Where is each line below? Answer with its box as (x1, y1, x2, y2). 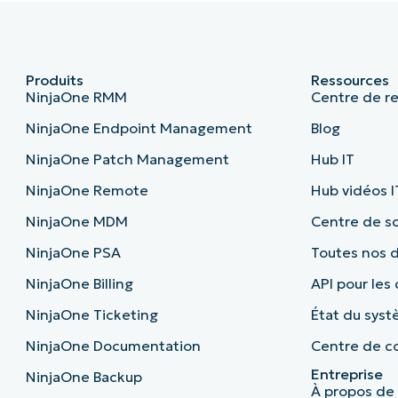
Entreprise (311, 365, 384, 384)
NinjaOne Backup (25, 368, 142, 386)
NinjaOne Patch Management (25, 150, 229, 169)
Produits (25, 71, 84, 90)
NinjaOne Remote (25, 181, 148, 200)
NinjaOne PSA (25, 243, 121, 262)
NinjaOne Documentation (25, 337, 201, 355)
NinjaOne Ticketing (25, 306, 158, 324)
